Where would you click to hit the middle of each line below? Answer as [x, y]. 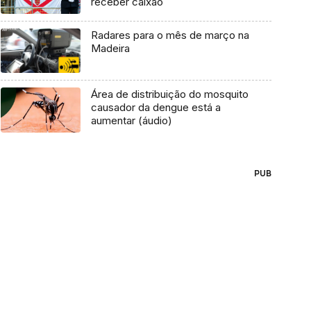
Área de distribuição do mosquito [169, 94]
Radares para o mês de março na [170, 35]
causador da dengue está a [155, 108]
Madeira [110, 48]
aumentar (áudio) [131, 121]
